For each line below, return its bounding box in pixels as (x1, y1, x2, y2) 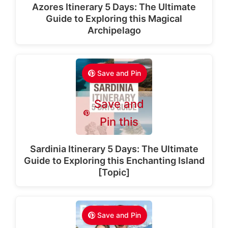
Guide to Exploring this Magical (46, 13, 182, 24)
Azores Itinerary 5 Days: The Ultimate (32, 2, 196, 12)
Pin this (100, 115, 139, 128)
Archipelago (87, 25, 141, 36)
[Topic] (98, 167, 130, 178)
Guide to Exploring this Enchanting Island (23, 155, 205, 166)
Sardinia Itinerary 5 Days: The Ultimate (30, 144, 198, 154)
